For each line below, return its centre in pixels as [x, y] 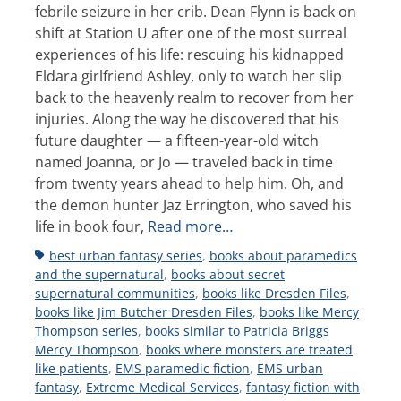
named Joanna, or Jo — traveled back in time [184, 162]
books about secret [228, 274]
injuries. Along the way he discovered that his [187, 119]
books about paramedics [283, 255]
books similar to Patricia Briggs [237, 330]
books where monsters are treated [249, 349]
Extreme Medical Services [162, 387]
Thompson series [86, 330]
